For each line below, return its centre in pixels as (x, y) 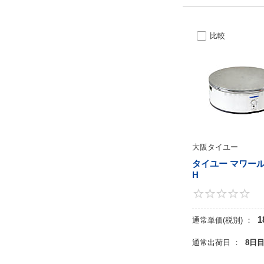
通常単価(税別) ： (222, 220)
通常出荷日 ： (216, 242)
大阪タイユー (215, 147)
